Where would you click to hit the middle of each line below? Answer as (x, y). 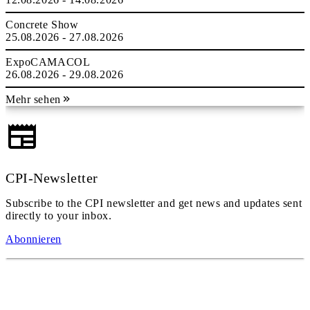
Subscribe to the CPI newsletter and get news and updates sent (154, 203)
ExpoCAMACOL (48, 62)
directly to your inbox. (59, 216)
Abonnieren (34, 239)
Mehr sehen (33, 99)
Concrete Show (42, 25)
